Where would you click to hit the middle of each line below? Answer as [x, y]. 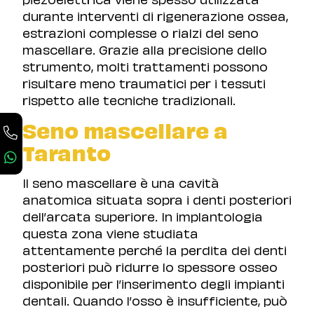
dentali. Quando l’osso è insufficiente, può [155, 300]
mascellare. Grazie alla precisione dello [145, 49]
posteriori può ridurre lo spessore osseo [150, 266]
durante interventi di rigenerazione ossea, [155, 15]
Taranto [67, 152]
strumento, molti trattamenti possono [145, 66]
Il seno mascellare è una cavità [121, 182]
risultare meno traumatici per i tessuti [144, 83]
